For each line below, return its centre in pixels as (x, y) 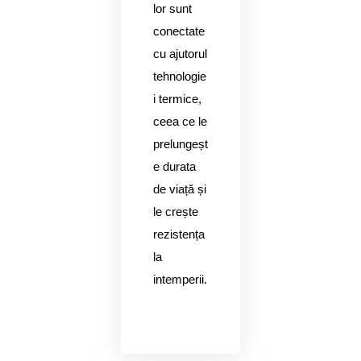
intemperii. (180, 280)
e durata (174, 167)
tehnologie (180, 77)
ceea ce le (180, 122)
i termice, (177, 99)
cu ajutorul (180, 54)
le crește (176, 212)
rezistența (179, 234)
